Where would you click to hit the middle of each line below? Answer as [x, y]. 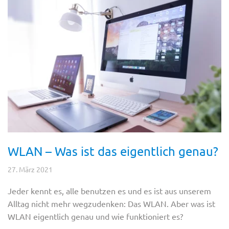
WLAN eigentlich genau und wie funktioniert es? [95, 216]
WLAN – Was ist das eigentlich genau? [113, 151]
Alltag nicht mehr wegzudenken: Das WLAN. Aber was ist [111, 203]
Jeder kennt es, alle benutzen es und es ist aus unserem [109, 191]
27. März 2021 [30, 169]
